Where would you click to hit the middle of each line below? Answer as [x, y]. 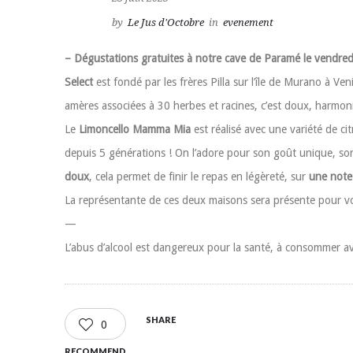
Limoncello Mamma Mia [135, 129]
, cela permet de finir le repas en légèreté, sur [199, 176]
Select [79, 82]
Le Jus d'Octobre [166, 22]
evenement [248, 22]
